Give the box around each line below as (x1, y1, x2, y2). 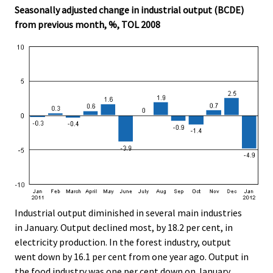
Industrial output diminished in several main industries (15, 206, 242, 219)
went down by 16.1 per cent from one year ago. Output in (15, 250, 249, 263)
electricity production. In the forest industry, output (15, 235, 231, 248)
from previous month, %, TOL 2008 (15, 18, 160, 30)
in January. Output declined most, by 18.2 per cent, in (15, 221, 233, 233)
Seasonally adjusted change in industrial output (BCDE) (15, 3, 244, 16)
